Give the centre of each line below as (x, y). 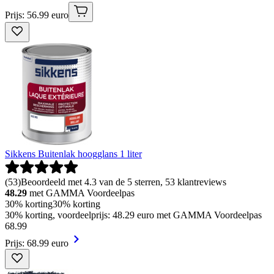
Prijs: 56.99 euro (37, 15)
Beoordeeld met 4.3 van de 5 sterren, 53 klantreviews (124, 182)
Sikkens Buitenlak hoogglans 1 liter (73, 154)
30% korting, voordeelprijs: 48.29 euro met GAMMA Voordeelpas (133, 215)
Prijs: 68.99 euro (37, 243)
